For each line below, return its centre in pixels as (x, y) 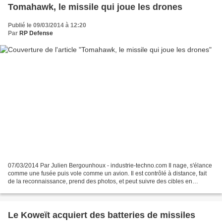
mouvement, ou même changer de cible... (63, 190)
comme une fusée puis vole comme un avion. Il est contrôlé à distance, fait (107, 174)
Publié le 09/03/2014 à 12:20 (47, 25)
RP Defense (36, 33)
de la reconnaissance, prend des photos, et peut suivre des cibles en (100, 182)
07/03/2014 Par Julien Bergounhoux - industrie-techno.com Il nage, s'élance (110, 166)
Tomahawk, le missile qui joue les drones (95, 7)
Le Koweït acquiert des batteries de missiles (102, 215)
